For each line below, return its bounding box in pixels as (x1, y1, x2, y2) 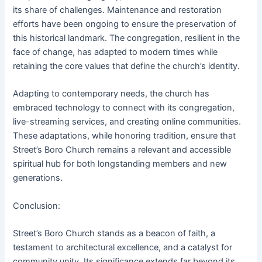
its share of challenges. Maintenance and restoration (13, 4, 222, 15)
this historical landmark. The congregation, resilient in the (13, 32, 240, 43)
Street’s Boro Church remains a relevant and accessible (13, 144, 232, 156)
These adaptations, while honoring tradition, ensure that (13, 130, 236, 142)
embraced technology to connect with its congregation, (13, 102, 235, 113)
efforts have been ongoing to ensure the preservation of (13, 18, 237, 29)
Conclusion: (13, 200, 61, 211)
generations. (13, 173, 63, 184)
